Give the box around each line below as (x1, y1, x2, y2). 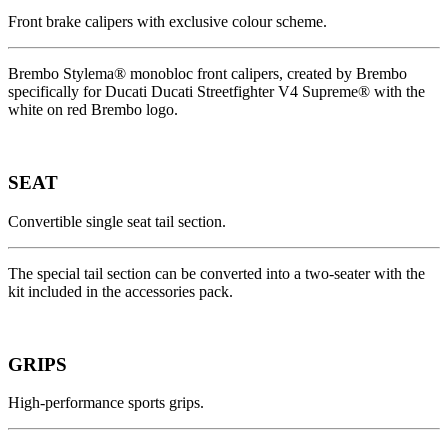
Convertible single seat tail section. (8, 212, 226, 230)
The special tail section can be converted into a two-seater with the (8, 264, 425, 282)
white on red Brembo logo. (8, 101, 178, 119)
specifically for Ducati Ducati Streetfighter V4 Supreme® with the (8, 83, 425, 101)
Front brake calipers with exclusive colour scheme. (8, 13, 327, 31)
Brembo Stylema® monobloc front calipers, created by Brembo (8, 65, 407, 83)
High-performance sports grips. (8, 394, 204, 412)
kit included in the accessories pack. (8, 282, 233, 300)
